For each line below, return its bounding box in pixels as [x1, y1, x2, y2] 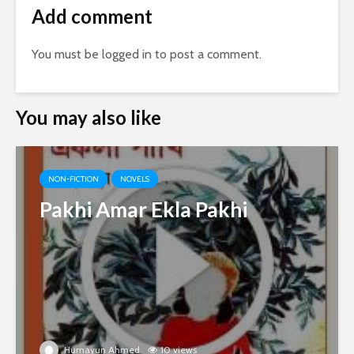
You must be [32, 47, 102, 62]
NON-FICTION [48, 174, 99, 185]
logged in [102, 47, 152, 62]
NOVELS [120, 174, 149, 185]
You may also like [16, 106, 161, 130]
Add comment [32, 5, 153, 28]
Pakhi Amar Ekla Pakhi [40, 197, 247, 223]
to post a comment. [152, 47, 262, 62]
